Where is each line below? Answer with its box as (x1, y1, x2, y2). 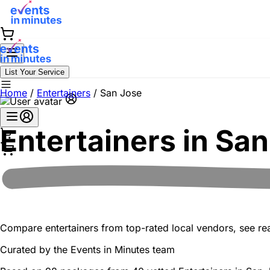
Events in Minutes (71, 243, 149, 256)
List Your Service (5, 67, 64, 77)
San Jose (100, 87, 142, 99)
